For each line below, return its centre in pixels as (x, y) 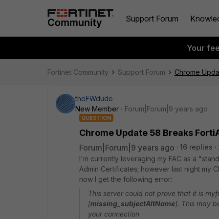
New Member (97, 109)
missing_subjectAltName (133, 204)
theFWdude (94, 99)
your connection (114, 214)
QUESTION (96, 118)
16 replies (196, 147)
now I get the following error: (126, 179)
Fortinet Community (78, 72)
